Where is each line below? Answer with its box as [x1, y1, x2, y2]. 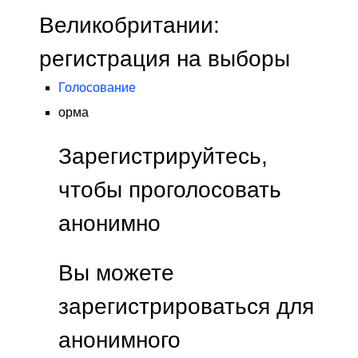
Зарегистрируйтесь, [58, 143, 268, 169]
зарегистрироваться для [58, 293, 314, 320]
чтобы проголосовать [58, 177, 281, 203]
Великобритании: [39, 12, 220, 38]
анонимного [58, 327, 181, 353]
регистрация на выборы [39, 46, 290, 72]
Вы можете [58, 260, 174, 286]
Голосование [58, 81, 136, 95]
